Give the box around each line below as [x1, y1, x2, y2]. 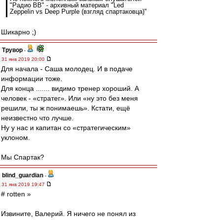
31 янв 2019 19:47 [1, 182, 46, 187]
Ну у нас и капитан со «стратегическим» [1, 124, 131, 132]
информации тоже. [1, 75, 62, 82]
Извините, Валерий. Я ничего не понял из [1, 210, 136, 218]
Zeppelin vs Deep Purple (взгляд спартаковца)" [10, 8, 147, 15]
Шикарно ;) [1, 28, 36, 36]
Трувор [2, 47, 23, 54]
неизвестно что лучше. [1, 114, 74, 122]
